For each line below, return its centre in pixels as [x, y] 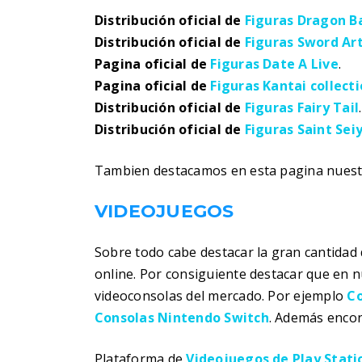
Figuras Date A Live [274, 64]
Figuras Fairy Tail [302, 107]
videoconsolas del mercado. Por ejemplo [221, 296]
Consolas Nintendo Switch [182, 318]
